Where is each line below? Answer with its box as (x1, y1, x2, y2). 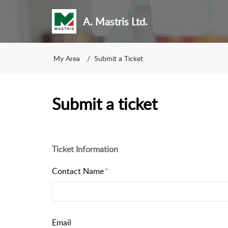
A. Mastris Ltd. (82, 14, 148, 28)
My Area (53, 53, 80, 63)
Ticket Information (52, 144, 118, 155)
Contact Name (52, 165, 104, 177)
